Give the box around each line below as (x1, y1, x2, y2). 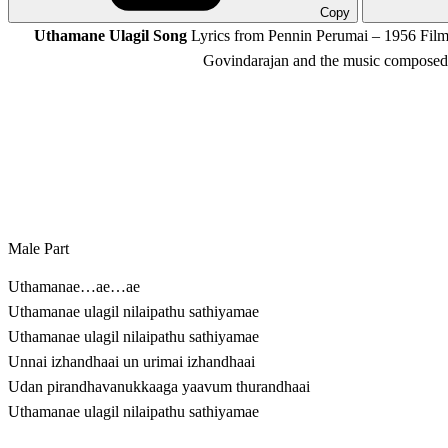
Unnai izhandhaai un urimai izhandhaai (8, 353, 255, 371)
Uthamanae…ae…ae (8, 278, 140, 296)
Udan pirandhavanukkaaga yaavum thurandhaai (8, 378, 310, 396)
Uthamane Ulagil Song (33, 27, 187, 45)
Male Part (8, 240, 69, 258)
